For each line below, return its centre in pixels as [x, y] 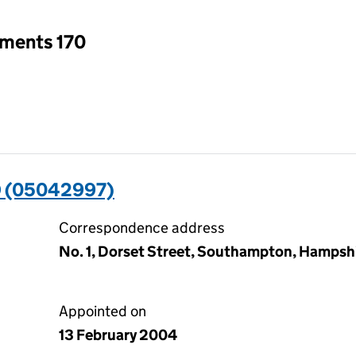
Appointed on [103, 311]
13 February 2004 [118, 335]
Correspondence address [142, 228]
